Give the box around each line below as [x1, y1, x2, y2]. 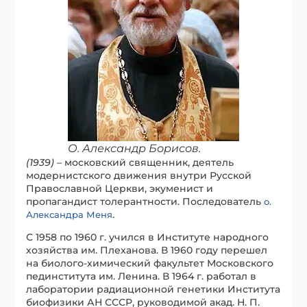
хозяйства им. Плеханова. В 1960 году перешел [26, 243, 268, 256]
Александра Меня [26, 208, 113, 220]
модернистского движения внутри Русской [26, 169, 252, 182]
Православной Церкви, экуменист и [26, 182, 214, 195]
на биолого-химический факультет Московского [26, 256, 274, 269]
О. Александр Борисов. [68, 141, 201, 155]
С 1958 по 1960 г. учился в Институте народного [26, 230, 269, 243]
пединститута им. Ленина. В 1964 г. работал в [26, 269, 257, 282]
